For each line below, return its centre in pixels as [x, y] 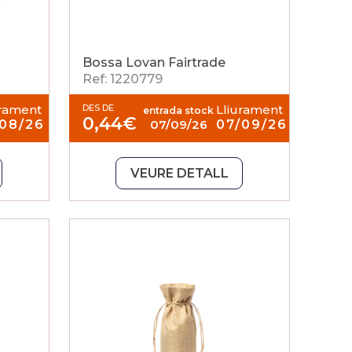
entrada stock [179, 110]
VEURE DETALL [179, 173]
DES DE [99, 108]
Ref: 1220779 [123, 79]
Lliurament [249, 110]
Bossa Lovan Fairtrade [154, 62]
